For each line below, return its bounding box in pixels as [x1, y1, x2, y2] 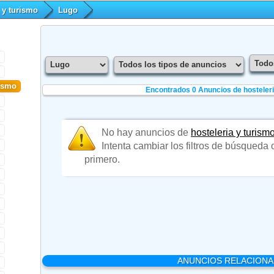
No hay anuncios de [101, 127, 191, 138]
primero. [84, 154, 120, 165]
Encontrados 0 [145, 85, 198, 94]
